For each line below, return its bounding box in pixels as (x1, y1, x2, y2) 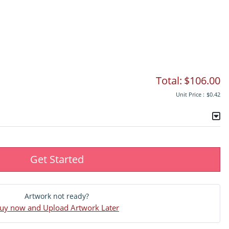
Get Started (30, 152, 84, 166)
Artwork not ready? (25, 191, 89, 201)
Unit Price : (176, 90, 204, 98)
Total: (156, 73, 182, 87)
